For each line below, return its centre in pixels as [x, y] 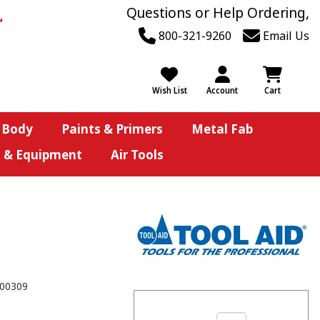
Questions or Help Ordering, [218, 13]
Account [222, 90]
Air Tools [137, 155]
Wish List [169, 90]
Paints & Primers [112, 129]
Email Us [285, 36]
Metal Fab [222, 129]
